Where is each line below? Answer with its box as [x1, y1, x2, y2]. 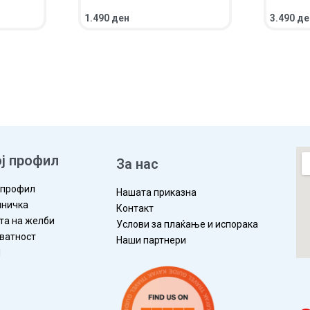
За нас [116, 156, 158, 173]
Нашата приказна [116, 187, 197, 199]
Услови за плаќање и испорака [116, 219, 258, 230]
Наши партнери [116, 235, 186, 246]
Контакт [116, 203, 154, 215]
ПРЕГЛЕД [157, 25, 199, 36]
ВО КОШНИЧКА [84, 25, 151, 36]
